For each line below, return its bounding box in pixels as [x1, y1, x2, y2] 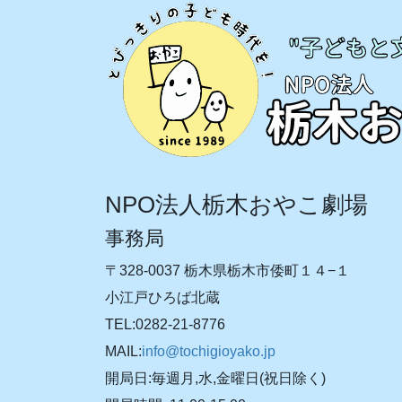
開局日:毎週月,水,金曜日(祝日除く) [105, 371, 326, 387]
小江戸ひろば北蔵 [105, 290, 220, 306]
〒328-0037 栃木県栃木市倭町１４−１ [105, 263, 350, 279]
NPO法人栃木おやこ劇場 [105, 192, 368, 218]
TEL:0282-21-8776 [105, 317, 225, 333]
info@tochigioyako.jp [142, 344, 275, 360]
